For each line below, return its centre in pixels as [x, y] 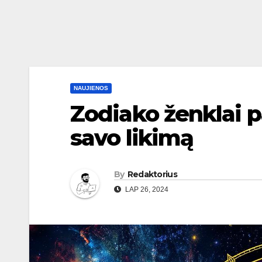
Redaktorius [152, 174]
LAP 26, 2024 [146, 189]
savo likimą [132, 138]
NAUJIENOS [91, 88]
